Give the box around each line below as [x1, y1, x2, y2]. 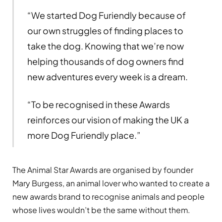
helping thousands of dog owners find [27, 55, 184, 67]
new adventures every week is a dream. [27, 70, 188, 82]
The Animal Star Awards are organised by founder [12, 164, 193, 175]
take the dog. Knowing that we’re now [27, 40, 184, 52]
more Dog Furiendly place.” [27, 129, 141, 141]
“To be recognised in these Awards [27, 98, 170, 110]
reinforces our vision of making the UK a [27, 113, 189, 125]
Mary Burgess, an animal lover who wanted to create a [12, 177, 210, 188]
